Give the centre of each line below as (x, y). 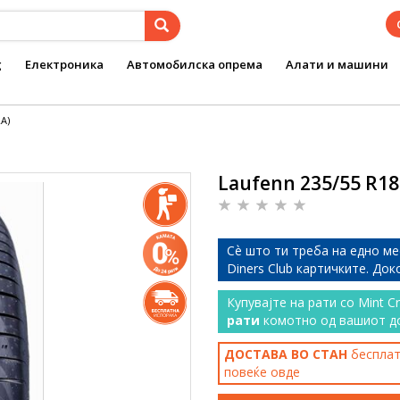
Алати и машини (337, 64)
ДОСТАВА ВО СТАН (286, 354)
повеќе (247, 372)
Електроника (64, 64)
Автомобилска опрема (195, 64)
